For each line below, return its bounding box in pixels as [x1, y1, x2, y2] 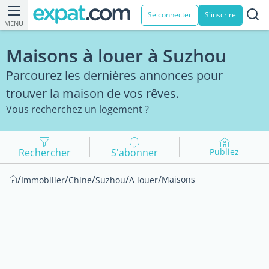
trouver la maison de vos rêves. [6, 85, 179, 101]
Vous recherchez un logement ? [6, 103, 149, 116]
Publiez [210, 146, 240, 157]
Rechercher [18, 146, 71, 159]
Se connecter [148, 10, 192, 20]
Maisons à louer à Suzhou [6, 43, 226, 68]
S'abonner [111, 146, 158, 159]
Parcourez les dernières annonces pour [6, 67, 223, 83]
